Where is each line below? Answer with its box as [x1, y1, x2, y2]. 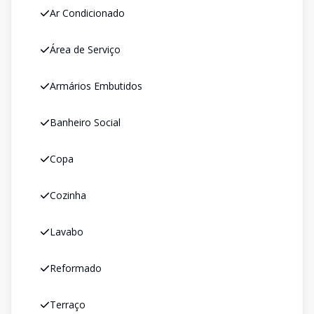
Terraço [50, 298, 86, 311]
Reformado [50, 261, 102, 275]
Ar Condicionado [50, 6, 125, 20]
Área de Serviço [50, 43, 121, 56]
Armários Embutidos [50, 79, 142, 93]
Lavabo [50, 225, 83, 238]
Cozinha [50, 189, 86, 202]
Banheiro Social [50, 116, 121, 129]
